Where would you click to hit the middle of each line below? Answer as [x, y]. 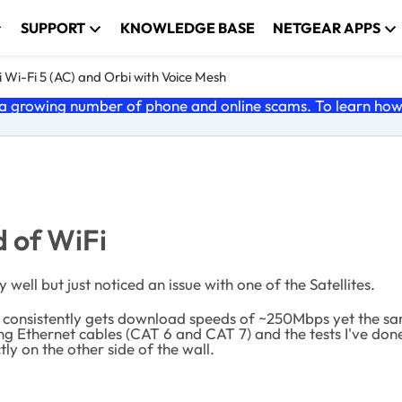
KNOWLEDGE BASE [188, 28]
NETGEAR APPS [327, 28]
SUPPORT [53, 28]
